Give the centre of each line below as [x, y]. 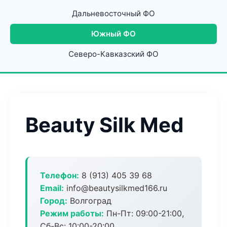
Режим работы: [72, 213]
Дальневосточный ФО [113, 13]
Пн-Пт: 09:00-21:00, [144, 213]
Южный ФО [113, 34]
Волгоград [89, 201]
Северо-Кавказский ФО [113, 54]
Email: [52, 188]
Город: [54, 201]
